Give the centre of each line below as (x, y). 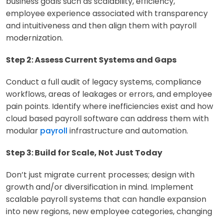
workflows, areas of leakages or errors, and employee (109, 94)
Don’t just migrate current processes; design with (100, 175)
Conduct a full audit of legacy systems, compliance (104, 82)
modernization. (34, 38)
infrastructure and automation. (129, 131)
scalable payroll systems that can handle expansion (106, 199)
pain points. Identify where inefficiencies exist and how (109, 106)
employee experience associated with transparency (107, 13)
